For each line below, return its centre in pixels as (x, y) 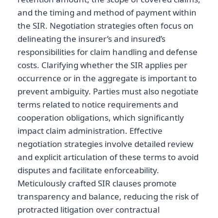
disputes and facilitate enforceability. (88, 170)
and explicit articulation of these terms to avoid (108, 157)
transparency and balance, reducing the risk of (108, 197)
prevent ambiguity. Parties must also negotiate (108, 91)
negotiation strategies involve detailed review (105, 144)
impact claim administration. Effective (90, 131)
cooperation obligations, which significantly (101, 118)
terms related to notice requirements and (98, 105)
